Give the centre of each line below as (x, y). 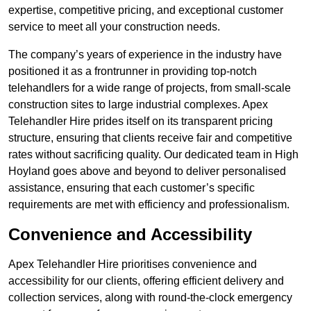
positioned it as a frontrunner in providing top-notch (133, 72)
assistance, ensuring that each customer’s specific (132, 188)
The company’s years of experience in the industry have (145, 55)
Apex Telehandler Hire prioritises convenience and (133, 264)
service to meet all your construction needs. (114, 27)
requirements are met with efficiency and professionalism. (149, 205)
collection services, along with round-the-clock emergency (150, 298)
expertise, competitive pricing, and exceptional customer (146, 10)
